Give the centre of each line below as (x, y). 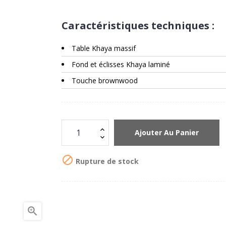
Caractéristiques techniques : (138, 25)
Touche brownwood (105, 80)
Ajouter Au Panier (167, 133)
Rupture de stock (106, 161)
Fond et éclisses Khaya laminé (121, 64)
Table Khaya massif (104, 48)
